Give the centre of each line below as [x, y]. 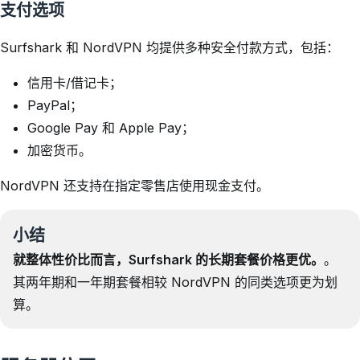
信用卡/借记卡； [75, 83]
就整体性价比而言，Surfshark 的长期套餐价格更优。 [168, 260]
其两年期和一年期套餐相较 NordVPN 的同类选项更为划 [175, 282]
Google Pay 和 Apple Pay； [111, 128]
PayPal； [55, 105]
